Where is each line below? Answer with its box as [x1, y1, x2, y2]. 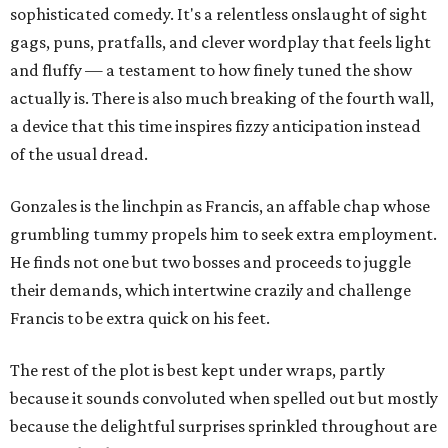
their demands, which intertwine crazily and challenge [10, 280, 411, 301]
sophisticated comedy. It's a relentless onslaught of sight [10, 4, 427, 25]
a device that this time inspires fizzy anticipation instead [10, 116, 421, 137]
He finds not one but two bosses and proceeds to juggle [10, 252, 411, 273]
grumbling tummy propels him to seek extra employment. [10, 224, 437, 245]
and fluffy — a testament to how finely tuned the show [10, 60, 412, 81]
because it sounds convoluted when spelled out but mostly [10, 388, 438, 409]
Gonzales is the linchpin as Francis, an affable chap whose [10, 196, 430, 217]
